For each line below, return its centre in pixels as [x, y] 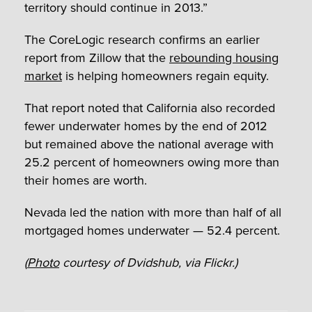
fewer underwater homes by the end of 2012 [146, 126]
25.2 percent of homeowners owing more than [152, 162]
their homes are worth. [86, 180]
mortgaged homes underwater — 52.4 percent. [152, 230]
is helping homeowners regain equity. [165, 76]
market [43, 76]
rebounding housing [224, 57]
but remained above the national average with [149, 144]
